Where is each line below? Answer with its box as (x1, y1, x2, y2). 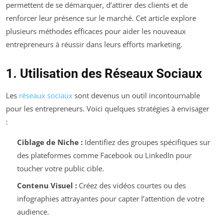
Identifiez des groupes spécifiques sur (82, 137, 210, 147)
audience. (17, 206, 49, 217)
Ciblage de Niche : (17, 137, 83, 147)
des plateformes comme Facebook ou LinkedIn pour (17, 150, 192, 161)
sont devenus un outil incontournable (73, 91, 200, 101)
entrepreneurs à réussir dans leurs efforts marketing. (6, 39, 182, 50)
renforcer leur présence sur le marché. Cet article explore (6, 13, 196, 23)
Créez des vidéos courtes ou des (76, 180, 186, 190)
